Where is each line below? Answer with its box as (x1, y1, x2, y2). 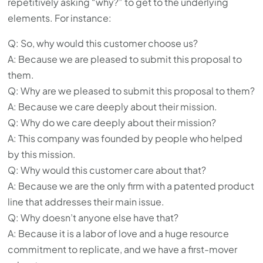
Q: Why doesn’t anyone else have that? (8, 211, 179, 224)
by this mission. (8, 148, 76, 161)
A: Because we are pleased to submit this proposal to (8, 53, 242, 66)
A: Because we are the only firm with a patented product (8, 180, 255, 193)
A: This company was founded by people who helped (8, 132, 243, 145)
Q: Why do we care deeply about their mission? (8, 116, 217, 129)
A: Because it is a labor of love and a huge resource (8, 227, 230, 240)
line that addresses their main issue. (8, 195, 165, 208)
